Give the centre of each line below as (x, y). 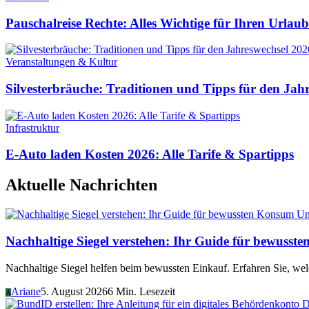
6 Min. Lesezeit (141, 291)
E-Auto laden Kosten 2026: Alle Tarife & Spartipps (150, 154)
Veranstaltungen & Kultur (61, 62)
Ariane (26, 291)
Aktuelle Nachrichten (81, 185)
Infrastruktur (32, 128)
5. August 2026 (74, 291)
